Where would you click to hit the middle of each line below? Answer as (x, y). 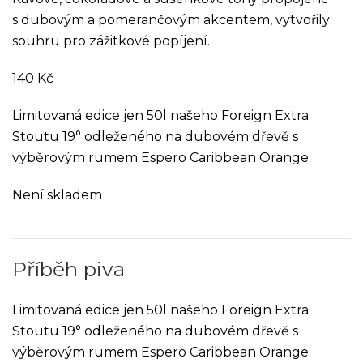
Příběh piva (68, 269)
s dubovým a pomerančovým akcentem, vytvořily (171, 20)
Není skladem (57, 195)
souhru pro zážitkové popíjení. (111, 41)
